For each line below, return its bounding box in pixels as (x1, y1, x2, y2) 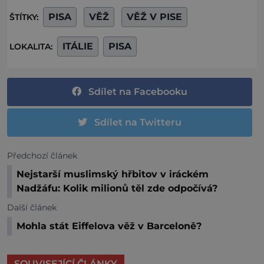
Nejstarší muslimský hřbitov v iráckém (16, 168, 209, 180)
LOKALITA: (9, 41, 55, 52)
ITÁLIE (62, 40, 93, 52)
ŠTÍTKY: (9, 11, 41, 22)
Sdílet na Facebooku (88, 85, 187, 97)
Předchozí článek (7, 150, 77, 161)
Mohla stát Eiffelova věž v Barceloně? (16, 220, 202, 232)
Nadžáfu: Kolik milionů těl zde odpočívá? (16, 182, 217, 194)
